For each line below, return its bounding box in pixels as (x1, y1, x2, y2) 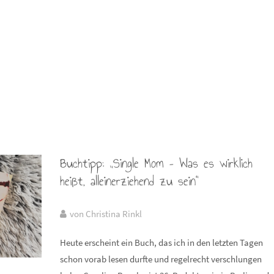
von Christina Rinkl (70, 208, 143, 220)
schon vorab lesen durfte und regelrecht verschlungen (60, 253, 262, 265)
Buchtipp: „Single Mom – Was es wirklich (60, 154, 253, 173)
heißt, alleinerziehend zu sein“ (60, 171, 199, 191)
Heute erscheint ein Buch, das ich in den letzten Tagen (60, 237, 264, 248)
